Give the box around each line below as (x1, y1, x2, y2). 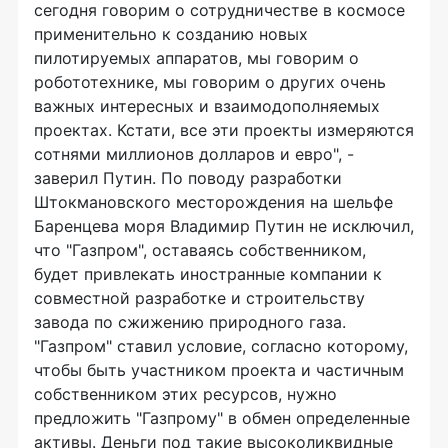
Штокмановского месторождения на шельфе (34, 192, 393, 212)
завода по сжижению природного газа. (34, 312, 346, 332)
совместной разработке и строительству (34, 288, 365, 308)
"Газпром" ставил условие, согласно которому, (34, 336, 408, 356)
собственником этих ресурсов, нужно (34, 384, 337, 404)
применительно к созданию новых (34, 24, 308, 44)
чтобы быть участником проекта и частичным (34, 360, 404, 380)
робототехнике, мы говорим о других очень (34, 72, 386, 92)
